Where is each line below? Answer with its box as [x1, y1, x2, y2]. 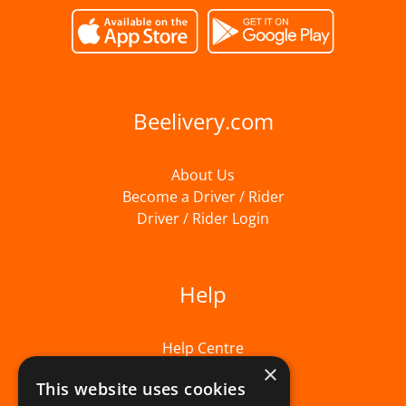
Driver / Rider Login [137, 208, 269, 229]
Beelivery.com [132, 106, 274, 137]
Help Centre [162, 338, 244, 359]
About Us [171, 165, 235, 186]
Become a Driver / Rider [121, 187, 285, 208]
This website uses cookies [36, 378, 246, 400]
